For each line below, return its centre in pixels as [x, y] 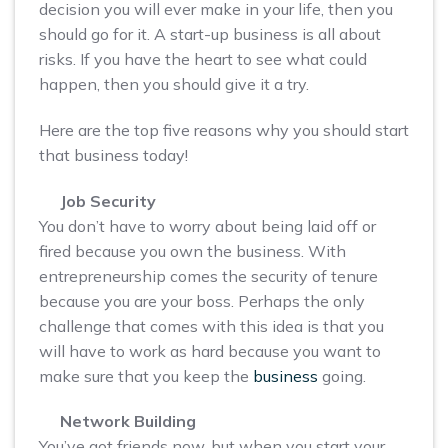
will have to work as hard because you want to [210, 350]
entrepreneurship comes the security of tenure [208, 275]
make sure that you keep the [146, 375]
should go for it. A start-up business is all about [210, 33]
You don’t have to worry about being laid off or [207, 225]
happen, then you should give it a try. [174, 83]
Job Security [107, 200]
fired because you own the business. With [192, 250]
